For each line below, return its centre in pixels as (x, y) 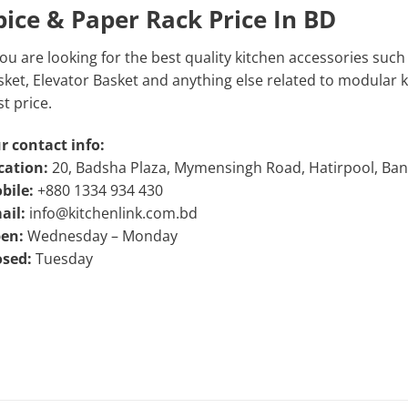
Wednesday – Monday (100, 235)
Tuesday (62, 258)
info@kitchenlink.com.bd (111, 213)
